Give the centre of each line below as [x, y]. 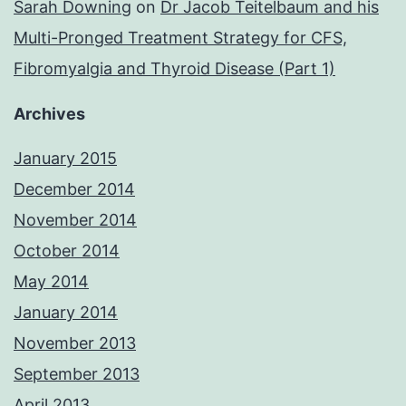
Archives [49, 114]
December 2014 [74, 189]
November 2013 [75, 343]
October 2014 [67, 251]
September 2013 [77, 374]
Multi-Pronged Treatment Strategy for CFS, [180, 38]
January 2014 [66, 313]
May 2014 [51, 282]
